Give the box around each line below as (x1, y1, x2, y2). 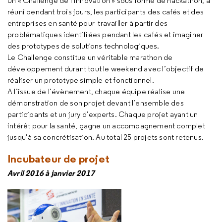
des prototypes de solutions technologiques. (7, 41, 160, 51)
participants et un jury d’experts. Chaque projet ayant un (7, 110, 198, 119)
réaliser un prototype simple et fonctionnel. (7, 75, 154, 85)
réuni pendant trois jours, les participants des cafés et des (7, 7, 204, 16)
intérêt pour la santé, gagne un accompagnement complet (7, 121, 205, 130)
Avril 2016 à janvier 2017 (7, 168, 95, 178)
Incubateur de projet (7, 152, 110, 166)
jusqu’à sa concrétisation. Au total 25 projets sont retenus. (7, 132, 204, 142)
